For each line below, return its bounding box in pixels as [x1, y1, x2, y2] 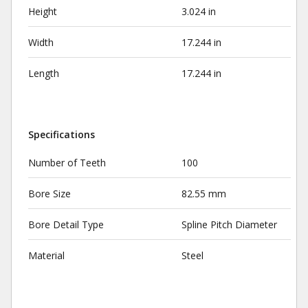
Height [28, 5, 57, 18]
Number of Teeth [28, 156, 106, 169]
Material [28, 249, 65, 262]
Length [28, 67, 59, 80]
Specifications [28, 128, 95, 141]
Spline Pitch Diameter [181, 218, 277, 231]
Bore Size [28, 187, 71, 200]
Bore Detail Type [28, 218, 104, 231]
